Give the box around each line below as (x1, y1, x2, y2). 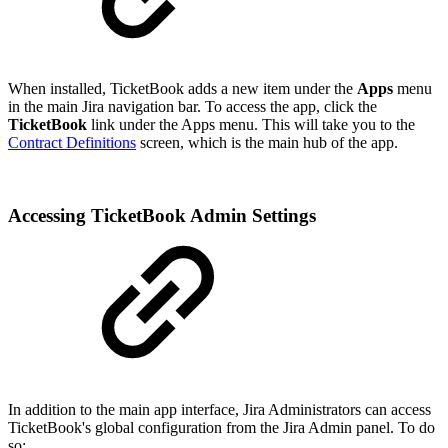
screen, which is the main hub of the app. (136, 134, 398, 152)
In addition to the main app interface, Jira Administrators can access (8, 400, 431, 418)
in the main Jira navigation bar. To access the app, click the (8, 98, 377, 116)
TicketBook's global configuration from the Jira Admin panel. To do (8, 418, 435, 436)
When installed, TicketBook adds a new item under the (8, 80, 357, 98)
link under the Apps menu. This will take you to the (87, 116, 415, 134)
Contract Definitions (8, 134, 136, 152)
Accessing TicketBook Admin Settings (8, 204, 316, 226)
